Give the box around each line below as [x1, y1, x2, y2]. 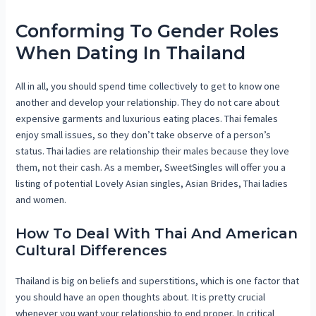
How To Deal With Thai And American [16, 224, 298, 242]
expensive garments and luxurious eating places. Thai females [16, 112, 279, 126]
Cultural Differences [16, 241, 168, 259]
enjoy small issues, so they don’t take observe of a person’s [16, 128, 272, 142]
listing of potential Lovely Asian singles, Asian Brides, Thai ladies [16, 177, 288, 190]
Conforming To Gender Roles [16, 20, 279, 42]
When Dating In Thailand [16, 42, 246, 64]
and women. [16, 193, 67, 207]
